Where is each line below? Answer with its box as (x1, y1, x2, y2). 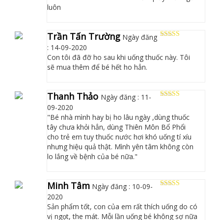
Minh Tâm (47, 179, 90, 192)
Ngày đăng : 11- (100, 92, 151, 102)
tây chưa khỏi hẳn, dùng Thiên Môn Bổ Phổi (47, 122, 186, 132)
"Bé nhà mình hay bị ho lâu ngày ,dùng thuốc (47, 112, 190, 122)
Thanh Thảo (47, 90, 101, 102)
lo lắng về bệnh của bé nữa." (47, 151, 137, 161)
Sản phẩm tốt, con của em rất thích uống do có (47, 201, 197, 211)
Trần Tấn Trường (47, 30, 120, 42)
